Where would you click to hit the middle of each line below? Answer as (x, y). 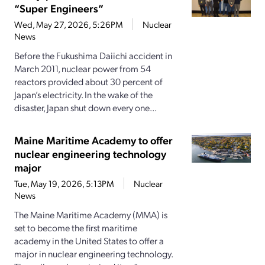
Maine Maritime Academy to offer (93, 140)
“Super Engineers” (59, 8)
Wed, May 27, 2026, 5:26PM (69, 25)
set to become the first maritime (76, 228)
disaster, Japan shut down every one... (85, 108)
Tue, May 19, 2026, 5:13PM (64, 184)
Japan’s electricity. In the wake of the (83, 95)
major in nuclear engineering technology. (93, 254)
